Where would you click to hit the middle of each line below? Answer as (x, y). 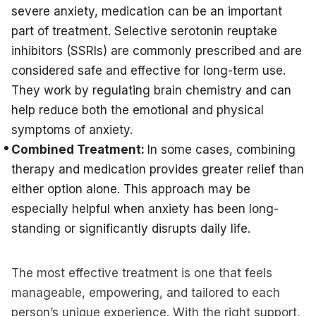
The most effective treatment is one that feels (142, 273)
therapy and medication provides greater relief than (158, 169)
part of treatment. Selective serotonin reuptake (144, 31)
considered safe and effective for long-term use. (148, 71)
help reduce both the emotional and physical (138, 110)
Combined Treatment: (79, 150)
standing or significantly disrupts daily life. (131, 229)
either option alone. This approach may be (131, 189)
